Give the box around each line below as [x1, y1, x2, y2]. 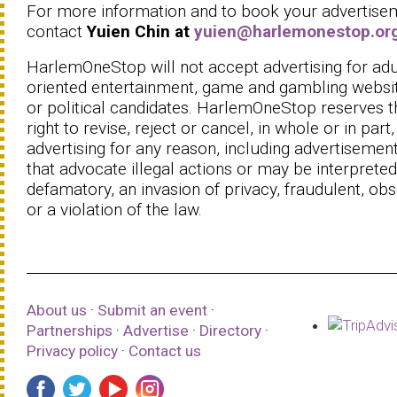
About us [27, 301, 87, 319]
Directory [199, 322, 261, 339]
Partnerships [27, 322, 116, 339]
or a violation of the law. [27, 199, 202, 220]
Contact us [128, 342, 201, 360]
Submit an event [97, 301, 207, 319]
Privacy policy [27, 342, 118, 360]
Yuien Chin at [87, 21, 194, 42]
